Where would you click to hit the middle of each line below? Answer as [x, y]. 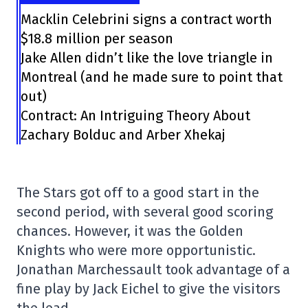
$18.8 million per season [97, 39]
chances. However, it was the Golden [130, 231]
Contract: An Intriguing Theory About [135, 116]
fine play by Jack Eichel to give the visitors [148, 289]
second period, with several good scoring [145, 212]
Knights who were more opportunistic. [136, 251]
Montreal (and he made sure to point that [151, 77]
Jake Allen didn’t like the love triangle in [146, 58]
